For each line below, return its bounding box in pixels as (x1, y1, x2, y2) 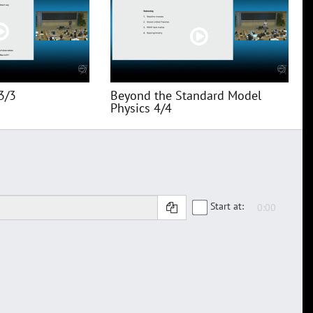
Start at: (210, 199, 244, 212)
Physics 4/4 (110, 100, 172, 117)
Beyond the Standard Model (110, 87, 261, 104)
